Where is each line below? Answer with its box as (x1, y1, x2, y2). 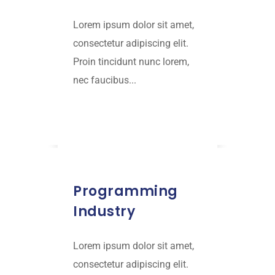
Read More (73, 107, 125, 122)
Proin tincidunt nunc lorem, (73, 56, 189, 68)
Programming (73, 182, 178, 201)
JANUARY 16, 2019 (92, 150, 156, 161)
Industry (73, 202, 135, 222)
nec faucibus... (73, 74, 136, 87)
